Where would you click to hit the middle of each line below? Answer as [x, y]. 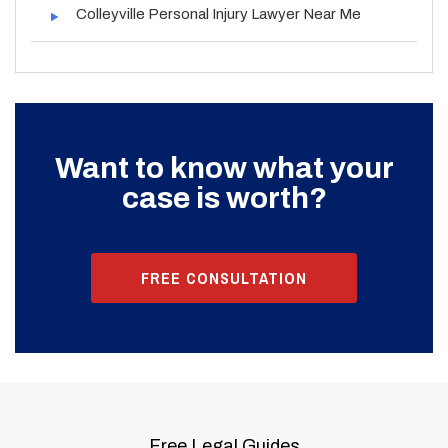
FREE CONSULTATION [224, 277]
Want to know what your [224, 167]
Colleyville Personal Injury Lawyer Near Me [218, 13]
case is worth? [224, 197]
